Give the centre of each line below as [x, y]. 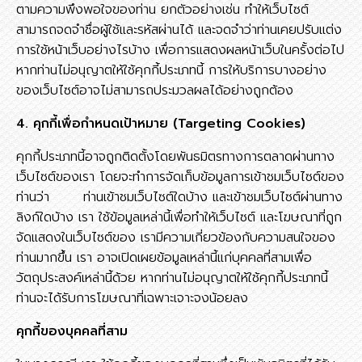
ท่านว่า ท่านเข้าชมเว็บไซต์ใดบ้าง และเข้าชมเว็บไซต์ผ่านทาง [179, 197]
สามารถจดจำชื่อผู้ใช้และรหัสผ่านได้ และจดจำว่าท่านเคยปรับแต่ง [179, 30]
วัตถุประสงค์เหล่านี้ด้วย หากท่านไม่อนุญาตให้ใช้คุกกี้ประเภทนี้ [172, 278]
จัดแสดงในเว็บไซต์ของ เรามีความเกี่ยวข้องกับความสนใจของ [176, 238]
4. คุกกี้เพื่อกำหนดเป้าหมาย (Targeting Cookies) [161, 124]
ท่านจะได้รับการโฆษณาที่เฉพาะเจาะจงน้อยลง [132, 298]
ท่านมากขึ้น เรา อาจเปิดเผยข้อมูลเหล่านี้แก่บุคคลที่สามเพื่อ [164, 258]
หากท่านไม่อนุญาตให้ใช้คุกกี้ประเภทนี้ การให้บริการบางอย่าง [171, 70]
